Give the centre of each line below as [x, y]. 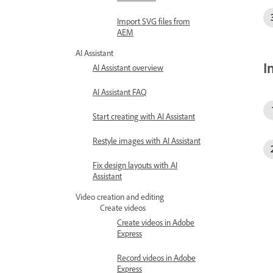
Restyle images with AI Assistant [147, 140]
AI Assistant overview [128, 67]
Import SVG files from [154, 21]
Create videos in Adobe [156, 222]
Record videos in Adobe [156, 257]
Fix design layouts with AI [135, 165]
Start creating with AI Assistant [144, 116]
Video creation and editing [120, 197]
